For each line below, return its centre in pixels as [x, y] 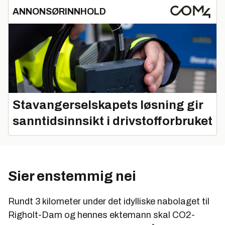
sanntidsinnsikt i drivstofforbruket [113, 121]
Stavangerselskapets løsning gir [108, 105]
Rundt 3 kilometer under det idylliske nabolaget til [109, 201]
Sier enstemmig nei [72, 176]
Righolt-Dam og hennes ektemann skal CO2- [101, 215]
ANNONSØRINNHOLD [59, 12]
